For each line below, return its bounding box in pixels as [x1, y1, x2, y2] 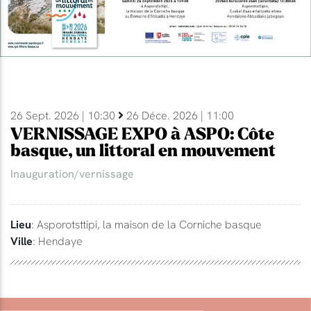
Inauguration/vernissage [10, 166, 134, 180]
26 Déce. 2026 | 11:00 [124, 108, 234, 122]
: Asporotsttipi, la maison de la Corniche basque [31, 217, 262, 231]
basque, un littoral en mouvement [10, 139, 276, 162]
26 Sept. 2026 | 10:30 [10, 108, 118, 122]
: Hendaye [33, 233, 83, 248]
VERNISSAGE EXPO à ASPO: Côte [10, 122, 274, 146]
